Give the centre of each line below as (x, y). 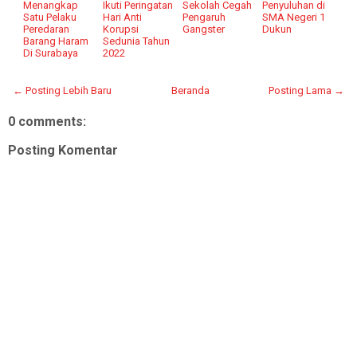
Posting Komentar (63, 150)
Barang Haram (56, 41)
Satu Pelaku (50, 17)
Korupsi (121, 29)
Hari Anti (123, 17)
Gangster (204, 29)
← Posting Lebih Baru (62, 90)
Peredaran (47, 29)
